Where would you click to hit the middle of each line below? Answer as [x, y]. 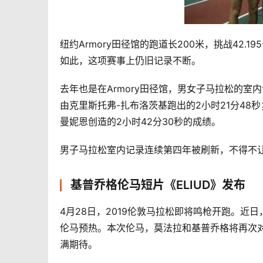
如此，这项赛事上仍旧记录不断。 [130, 60]
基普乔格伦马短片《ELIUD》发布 [158, 185]
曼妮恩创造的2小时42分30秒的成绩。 [140, 122]
